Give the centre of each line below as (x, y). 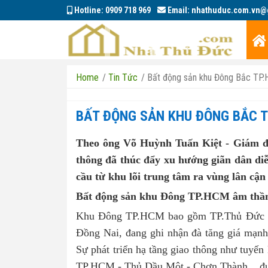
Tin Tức (123, 77)
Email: (179, 10)
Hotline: (89, 10)
